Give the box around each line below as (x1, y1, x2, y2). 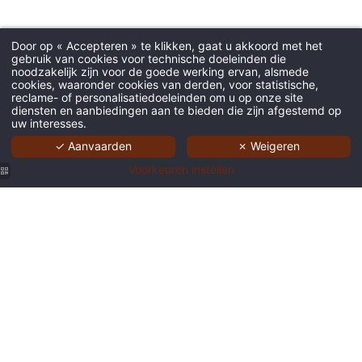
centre (18, 264, 44, 275)
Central (18, 349, 47, 360)
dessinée (18, 315, 54, 326)
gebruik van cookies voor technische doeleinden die (11, 51, 286, 65)
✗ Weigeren (238, 139, 300, 154)
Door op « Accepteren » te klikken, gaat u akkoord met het (11, 38, 322, 53)
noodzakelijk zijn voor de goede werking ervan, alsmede (11, 64, 309, 78)
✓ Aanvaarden (55, 139, 132, 154)
